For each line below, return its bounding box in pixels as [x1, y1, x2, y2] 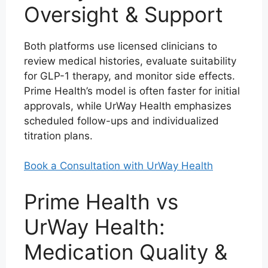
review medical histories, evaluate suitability [24, 54, 236, 67]
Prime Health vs [24, 188, 178, 214]
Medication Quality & [24, 239, 227, 264]
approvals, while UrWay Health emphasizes [24, 99, 232, 112]
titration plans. [24, 129, 93, 142]
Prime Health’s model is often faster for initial [24, 84, 240, 97]
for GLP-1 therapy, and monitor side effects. [24, 69, 235, 82]
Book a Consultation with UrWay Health [24, 160, 213, 172]
